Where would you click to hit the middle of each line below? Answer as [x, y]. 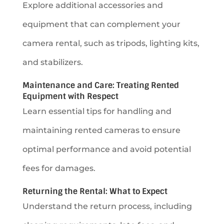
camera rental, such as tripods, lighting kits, [111, 43]
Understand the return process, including [107, 206]
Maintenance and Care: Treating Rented [100, 85]
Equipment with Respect [70, 96]
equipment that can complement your [101, 24]
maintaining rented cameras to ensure [101, 130]
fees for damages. [59, 168]
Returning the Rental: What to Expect [95, 191]
